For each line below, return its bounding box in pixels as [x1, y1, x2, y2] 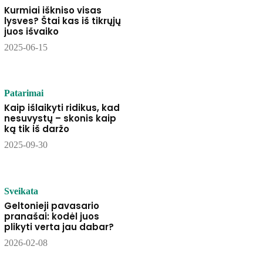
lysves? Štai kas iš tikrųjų [4, 15, 121, 28]
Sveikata [4, 186, 38, 196]
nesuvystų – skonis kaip [4, 112, 116, 125]
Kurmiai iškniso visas [4, 4, 102, 17]
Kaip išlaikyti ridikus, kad [4, 102, 120, 114]
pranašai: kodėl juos [4, 210, 99, 222]
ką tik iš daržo [4, 123, 69, 136]
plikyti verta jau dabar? [4, 220, 114, 233]
